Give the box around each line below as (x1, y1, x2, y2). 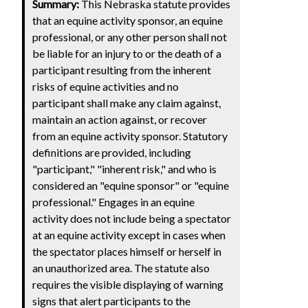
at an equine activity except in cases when (32, 228, 226, 241)
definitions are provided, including (32, 145, 192, 159)
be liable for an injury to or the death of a (32, 46, 222, 60)
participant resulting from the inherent (32, 63, 212, 76)
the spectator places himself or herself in (32, 244, 222, 258)
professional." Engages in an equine (32, 195, 195, 208)
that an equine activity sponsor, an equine (32, 13, 223, 27)
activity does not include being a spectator (32, 211, 232, 225)
